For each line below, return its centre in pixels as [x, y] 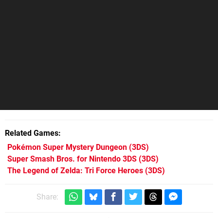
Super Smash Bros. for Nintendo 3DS [72, 159]
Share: [47, 197]
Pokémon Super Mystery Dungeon [67, 147]
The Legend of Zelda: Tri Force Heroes [75, 170]
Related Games [32, 133]
